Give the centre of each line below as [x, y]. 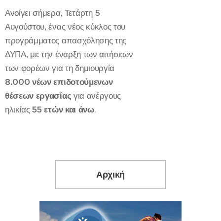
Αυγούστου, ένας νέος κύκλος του [65, 27]
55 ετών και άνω [63, 110]
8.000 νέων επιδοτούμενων [59, 82]
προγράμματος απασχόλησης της [66, 40]
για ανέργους [96, 96]
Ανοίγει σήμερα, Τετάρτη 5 [53, 13]
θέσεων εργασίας [38, 96]
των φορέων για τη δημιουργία [60, 68]
